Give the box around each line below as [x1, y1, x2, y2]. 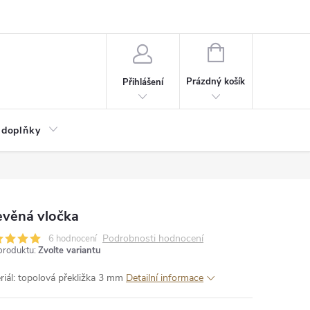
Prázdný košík [186, 75, 246, 88]
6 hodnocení [48, 232, 97, 245]
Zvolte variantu [38, 244, 101, 257]
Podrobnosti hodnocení [102, 232, 203, 245]
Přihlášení [122, 75, 163, 89]
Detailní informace [126, 271, 203, 284]
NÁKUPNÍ [223, 45, 263, 57]
